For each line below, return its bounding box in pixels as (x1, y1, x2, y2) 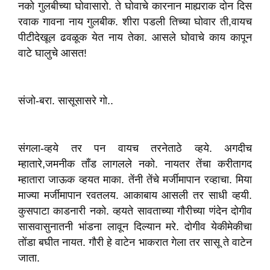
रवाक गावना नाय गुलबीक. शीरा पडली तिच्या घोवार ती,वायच (18, 16, 252, 28)
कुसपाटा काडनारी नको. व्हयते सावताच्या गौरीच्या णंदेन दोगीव (18, 205, 252, 217)
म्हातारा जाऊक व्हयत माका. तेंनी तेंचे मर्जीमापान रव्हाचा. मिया (18, 174, 252, 186)
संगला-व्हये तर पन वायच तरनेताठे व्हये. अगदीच (18, 142, 252, 154)
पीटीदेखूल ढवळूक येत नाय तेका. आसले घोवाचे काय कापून (18, 31, 252, 43)
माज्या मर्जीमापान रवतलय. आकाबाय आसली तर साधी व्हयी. (18, 189, 252, 201)
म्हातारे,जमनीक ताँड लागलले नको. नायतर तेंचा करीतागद (18, 158, 252, 170)
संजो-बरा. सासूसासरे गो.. (18, 95, 113, 107)
